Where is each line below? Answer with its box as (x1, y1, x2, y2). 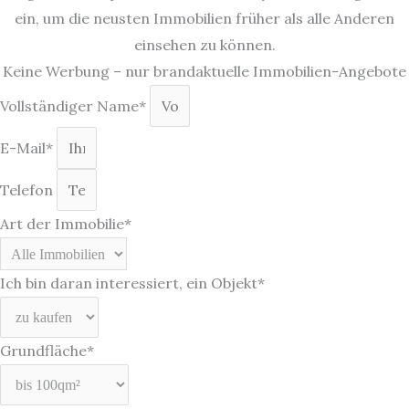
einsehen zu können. (133, 36, 276, 55)
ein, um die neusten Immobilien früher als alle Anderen (15, 9, 394, 28)
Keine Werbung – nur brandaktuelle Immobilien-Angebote (3, 62, 406, 81)
